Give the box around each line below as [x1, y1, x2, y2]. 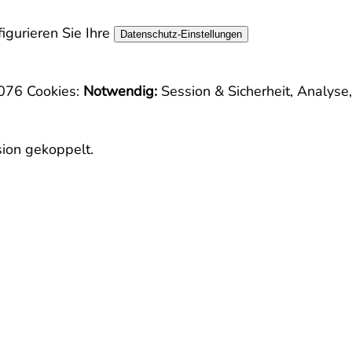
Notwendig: [83, 82, 157, 101]
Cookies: [27, 82, 79, 101]
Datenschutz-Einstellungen [120, 28, 242, 40]
